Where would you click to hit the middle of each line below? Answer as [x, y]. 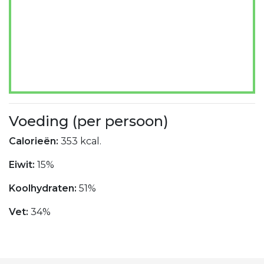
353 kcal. [81, 141]
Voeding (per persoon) [89, 121]
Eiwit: [23, 165]
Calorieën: [35, 141]
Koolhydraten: [44, 189]
